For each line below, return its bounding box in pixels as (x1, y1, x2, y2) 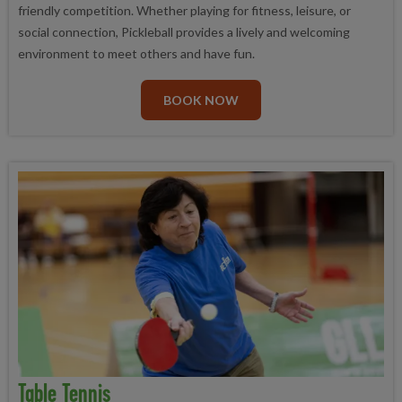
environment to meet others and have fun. (18, 45, 255, 61)
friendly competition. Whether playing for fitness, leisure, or (18, 2, 351, 18)
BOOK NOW (163, 92, 239, 108)
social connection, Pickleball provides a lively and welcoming (18, 23, 350, 39)
